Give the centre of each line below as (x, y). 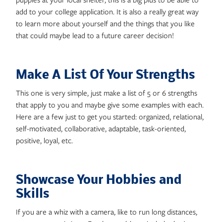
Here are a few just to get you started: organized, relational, (110, 116)
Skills (33, 194)
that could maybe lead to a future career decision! (95, 35)
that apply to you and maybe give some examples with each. (110, 105)
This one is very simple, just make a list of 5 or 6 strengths (107, 93)
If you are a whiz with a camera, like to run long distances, (107, 212)
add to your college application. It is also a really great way (107, 11)
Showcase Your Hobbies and (99, 181)
